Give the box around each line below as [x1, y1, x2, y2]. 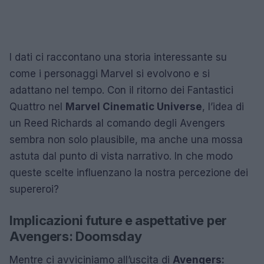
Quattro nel [9, 100, 65, 113]
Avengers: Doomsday [9, 228, 142, 244]
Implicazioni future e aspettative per [9, 212, 227, 228]
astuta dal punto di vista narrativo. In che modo [9, 150, 233, 162]
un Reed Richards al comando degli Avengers [9, 117, 225, 129]
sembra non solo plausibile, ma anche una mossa [9, 133, 243, 146]
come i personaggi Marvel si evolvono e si [9, 67, 210, 80]
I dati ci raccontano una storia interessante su [9, 51, 227, 63]
